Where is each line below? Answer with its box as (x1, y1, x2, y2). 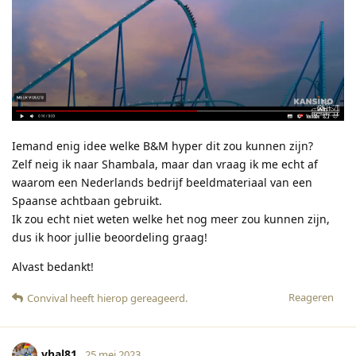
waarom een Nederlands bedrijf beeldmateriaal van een (12, 174, 312, 190)
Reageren (288, 289, 334, 304)
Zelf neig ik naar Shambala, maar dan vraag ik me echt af (12, 156, 318, 172)
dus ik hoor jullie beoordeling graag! (12, 229, 207, 245)
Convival (27, 290, 68, 305)
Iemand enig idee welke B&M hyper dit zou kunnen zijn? (12, 137, 313, 153)
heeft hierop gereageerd (68, 290, 185, 305)
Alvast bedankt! (12, 258, 94, 274)
